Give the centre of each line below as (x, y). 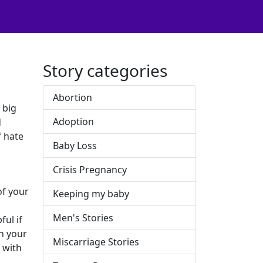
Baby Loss (75, 146)
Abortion (73, 97)
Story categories (105, 70)
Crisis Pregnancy (90, 170)
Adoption (73, 122)
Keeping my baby (91, 194)
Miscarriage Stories (96, 242)
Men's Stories (83, 218)
